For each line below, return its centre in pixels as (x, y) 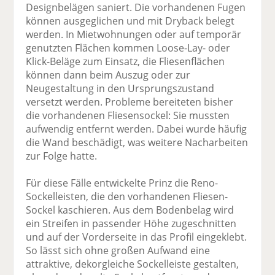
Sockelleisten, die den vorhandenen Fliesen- (127, 196)
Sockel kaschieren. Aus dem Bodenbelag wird (130, 210)
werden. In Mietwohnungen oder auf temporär (134, 34)
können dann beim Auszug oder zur (108, 75)
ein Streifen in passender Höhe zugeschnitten (131, 223)
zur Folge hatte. (62, 156)
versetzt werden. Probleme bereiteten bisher (130, 102)
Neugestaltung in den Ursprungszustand (120, 88)
